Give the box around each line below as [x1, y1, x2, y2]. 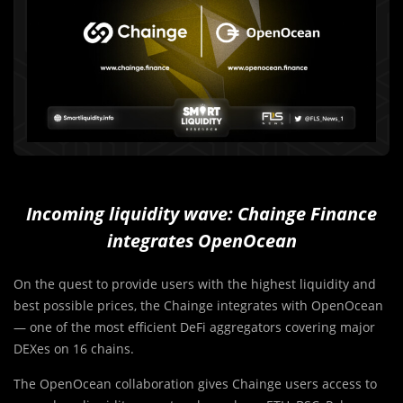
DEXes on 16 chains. [13, 339, 134, 357]
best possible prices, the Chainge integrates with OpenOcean [13, 296, 383, 314]
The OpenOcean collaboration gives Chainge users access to [13, 374, 377, 392]
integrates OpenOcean [106, 228, 297, 253]
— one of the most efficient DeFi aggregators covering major [13, 318, 375, 336]
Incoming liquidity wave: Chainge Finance [26, 201, 377, 226]
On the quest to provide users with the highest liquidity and [13, 274, 376, 292]
